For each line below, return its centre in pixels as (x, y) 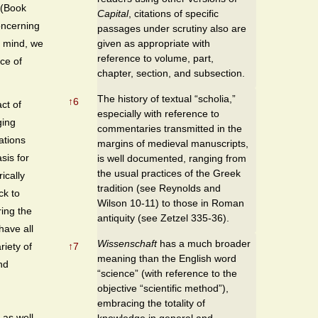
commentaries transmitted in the (170, 128)
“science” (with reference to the (167, 273)
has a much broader (204, 243)
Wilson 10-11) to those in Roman (171, 203)
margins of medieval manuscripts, (173, 143)
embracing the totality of (151, 303)
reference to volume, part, (155, 58)
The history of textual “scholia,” (166, 98)
